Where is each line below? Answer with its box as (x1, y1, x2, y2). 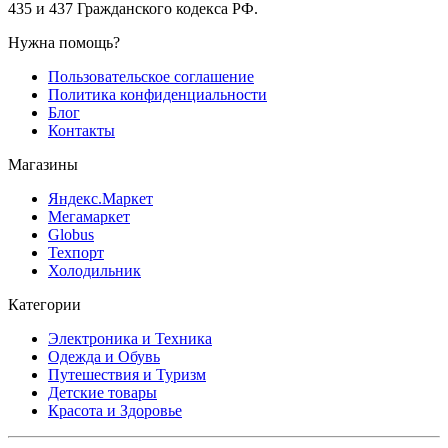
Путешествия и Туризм (48, 365, 206, 383)
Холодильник (48, 261, 141, 279)
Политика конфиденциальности (48, 85, 267, 103)
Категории (8, 295, 81, 313)
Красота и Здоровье (48, 401, 182, 419)
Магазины (8, 155, 78, 173)
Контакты (48, 121, 115, 139)
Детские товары (48, 383, 157, 401)
